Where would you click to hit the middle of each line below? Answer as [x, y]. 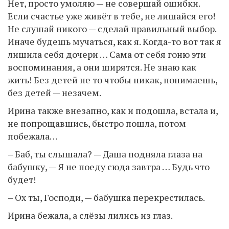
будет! [22, 179]
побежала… [33, 136]
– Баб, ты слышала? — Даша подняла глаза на [105, 154]
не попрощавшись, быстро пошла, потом [97, 123]
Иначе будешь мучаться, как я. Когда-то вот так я [114, 41]
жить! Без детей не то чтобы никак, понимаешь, [112, 79]
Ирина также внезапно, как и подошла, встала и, [113, 110]
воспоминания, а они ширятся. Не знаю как [102, 67]
